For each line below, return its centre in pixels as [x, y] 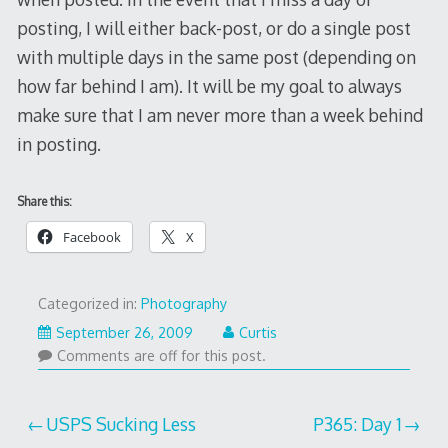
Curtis [257, 332]
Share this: [44, 201]
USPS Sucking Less [121, 424]
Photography [183, 303]
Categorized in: [89, 303]
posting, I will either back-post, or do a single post [213, 27]
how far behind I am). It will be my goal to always [209, 85]
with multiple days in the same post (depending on [216, 56]
